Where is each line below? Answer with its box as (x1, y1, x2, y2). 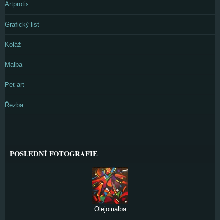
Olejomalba (94, 205, 126, 213)
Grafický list (5, 21, 39, 28)
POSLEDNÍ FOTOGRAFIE (10, 148, 98, 159)
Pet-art (5, 81, 24, 88)
